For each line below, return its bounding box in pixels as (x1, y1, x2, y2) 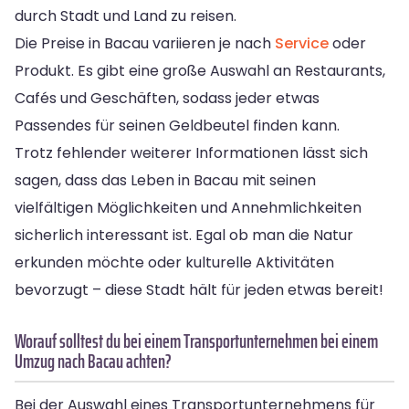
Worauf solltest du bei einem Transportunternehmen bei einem (15, 325, 378, 356)
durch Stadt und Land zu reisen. (15, 5, 236, 26)
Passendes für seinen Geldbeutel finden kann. (15, 114, 340, 136)
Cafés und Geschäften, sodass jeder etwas (15, 87, 320, 109)
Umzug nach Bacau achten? (15, 345, 172, 376)
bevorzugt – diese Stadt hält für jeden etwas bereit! (15, 278, 383, 300)
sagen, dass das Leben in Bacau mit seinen (15, 169, 316, 191)
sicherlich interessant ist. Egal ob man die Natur (15, 224, 353, 246)
